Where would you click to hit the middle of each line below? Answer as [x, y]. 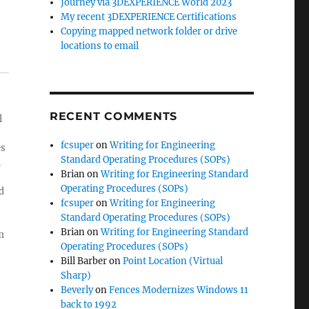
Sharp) [76, 275]
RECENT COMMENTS [113, 116]
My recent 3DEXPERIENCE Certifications [149, 17]
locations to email [100, 46]
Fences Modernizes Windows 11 [179, 290]
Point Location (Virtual [173, 261]
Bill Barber [84, 261]
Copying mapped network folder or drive [149, 31]
